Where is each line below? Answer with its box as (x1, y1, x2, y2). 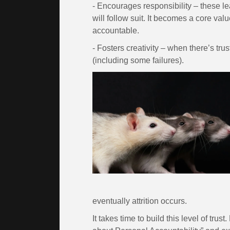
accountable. (92, 26, 139, 35)
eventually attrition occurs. (92, 196, 189, 205)
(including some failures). (92, 55, 186, 65)
